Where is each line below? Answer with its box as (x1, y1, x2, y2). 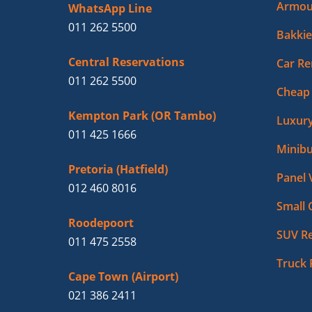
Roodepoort (68, 215, 134, 231)
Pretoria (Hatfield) (68, 162, 168, 178)
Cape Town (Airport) (68, 269, 178, 285)
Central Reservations (68, 54, 185, 70)
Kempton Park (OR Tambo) (68, 108, 216, 124)
